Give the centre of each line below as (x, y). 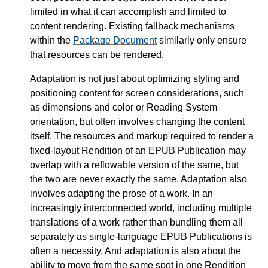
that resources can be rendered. (97, 54)
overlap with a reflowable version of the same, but (134, 165)
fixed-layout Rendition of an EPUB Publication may (138, 150)
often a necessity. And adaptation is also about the (135, 251)
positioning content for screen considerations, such (137, 93)
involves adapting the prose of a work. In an (121, 193)
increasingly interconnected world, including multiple (141, 208)
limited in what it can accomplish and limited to (128, 11)
